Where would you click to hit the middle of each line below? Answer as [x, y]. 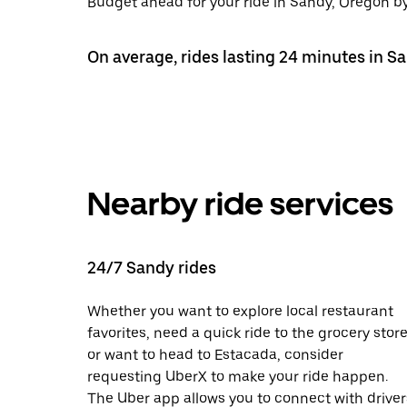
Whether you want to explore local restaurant [240, 311]
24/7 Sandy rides [152, 267]
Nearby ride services [240, 203]
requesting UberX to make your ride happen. [238, 376]
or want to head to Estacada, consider [215, 354]
